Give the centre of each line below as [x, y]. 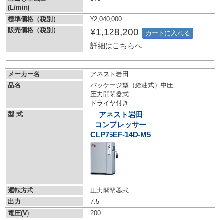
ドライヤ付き [110, 103]
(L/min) [19, 8]
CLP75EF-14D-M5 [121, 135]
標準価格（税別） [33, 19]
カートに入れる [168, 33]
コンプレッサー [121, 125]
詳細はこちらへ [116, 46]
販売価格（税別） [33, 30]
